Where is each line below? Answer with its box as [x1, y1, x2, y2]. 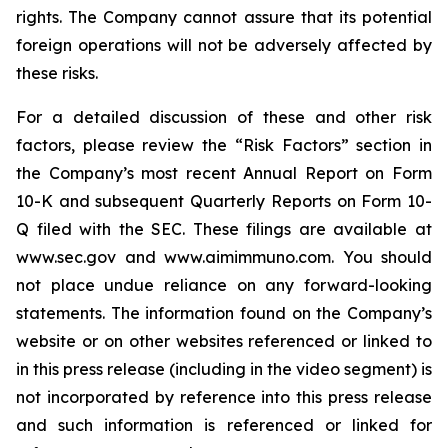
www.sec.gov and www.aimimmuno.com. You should [16, 247, 432, 267]
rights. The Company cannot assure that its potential [16, 7, 432, 27]
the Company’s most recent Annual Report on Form [16, 163, 432, 183]
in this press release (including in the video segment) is [16, 359, 432, 379]
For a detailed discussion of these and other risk [16, 107, 432, 127]
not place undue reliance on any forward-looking [16, 275, 432, 295]
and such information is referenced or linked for [16, 415, 432, 435]
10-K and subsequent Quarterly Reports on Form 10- [16, 191, 432, 211]
